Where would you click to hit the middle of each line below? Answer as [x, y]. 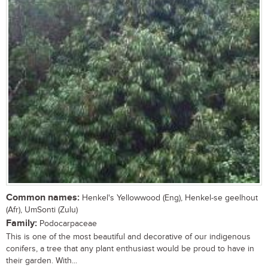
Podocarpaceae [67, 224]
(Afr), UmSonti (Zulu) [42, 210]
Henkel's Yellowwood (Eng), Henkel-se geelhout [169, 198]
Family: [22, 224]
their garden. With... [42, 261]
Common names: [43, 198]
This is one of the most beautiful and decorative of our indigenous [128, 237]
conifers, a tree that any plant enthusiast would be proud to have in [130, 249]
